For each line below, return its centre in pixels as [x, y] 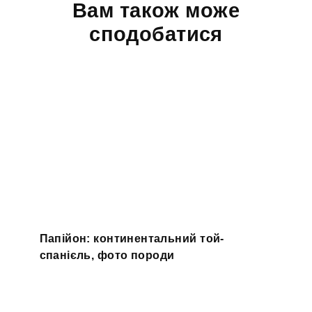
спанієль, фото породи [107, 256]
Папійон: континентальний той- [132, 239]
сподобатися [156, 34]
